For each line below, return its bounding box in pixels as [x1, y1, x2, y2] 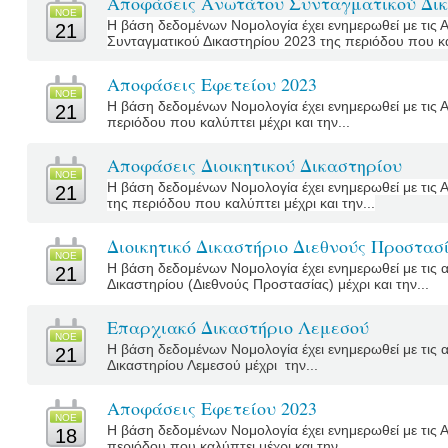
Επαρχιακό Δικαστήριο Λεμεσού [107, 315, 369, 339]
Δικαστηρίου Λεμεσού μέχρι [107, 357, 281, 373]
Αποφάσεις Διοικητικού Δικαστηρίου [107, 153, 402, 177]
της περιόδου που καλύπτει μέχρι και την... [107, 195, 375, 211]
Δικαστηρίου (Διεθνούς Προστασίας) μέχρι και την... [107, 276, 429, 292]
